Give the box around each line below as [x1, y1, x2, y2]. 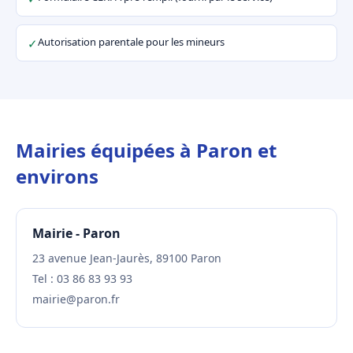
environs [16, 163, 98, 189]
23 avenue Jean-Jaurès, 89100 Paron [32, 251, 221, 266]
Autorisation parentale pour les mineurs [38, 35, 225, 49]
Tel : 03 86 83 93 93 [32, 271, 132, 286]
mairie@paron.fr [32, 292, 120, 307]
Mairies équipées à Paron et [16, 137, 277, 163]
